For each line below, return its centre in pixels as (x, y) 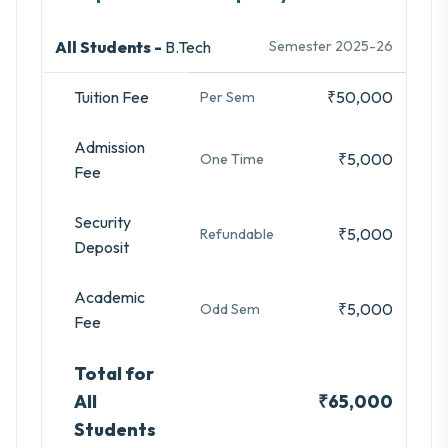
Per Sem (227, 97)
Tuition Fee (111, 97)
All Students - (109, 47)
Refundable (236, 234)
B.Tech (187, 47)
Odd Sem (229, 309)
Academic (109, 297)
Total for (114, 374)
